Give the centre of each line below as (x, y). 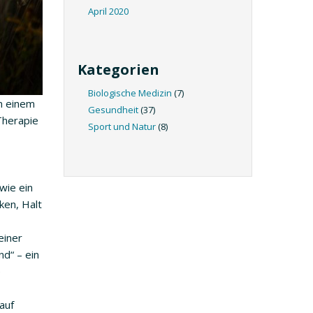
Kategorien (118, 70)
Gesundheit (113, 110)
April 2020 (108, 11)
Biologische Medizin (130, 93)
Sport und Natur (122, 126)
